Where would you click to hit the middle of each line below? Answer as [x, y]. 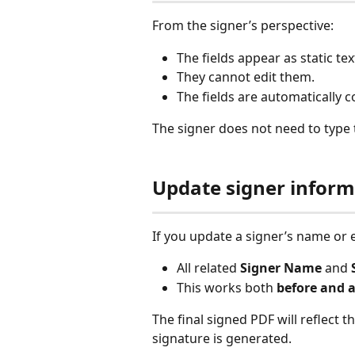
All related [208, 268]
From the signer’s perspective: [243, 26]
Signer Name [281, 268]
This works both [227, 287]
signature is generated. [222, 339]
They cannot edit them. [246, 77]
